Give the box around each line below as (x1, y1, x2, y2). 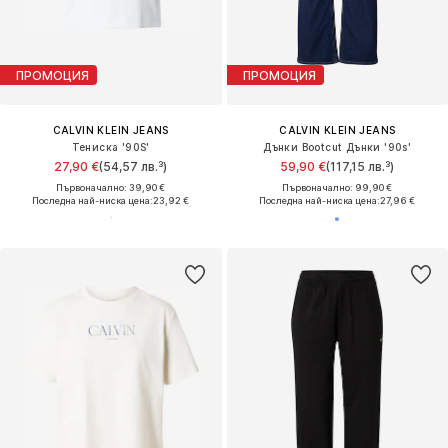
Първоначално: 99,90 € (282, 182, 393, 194)
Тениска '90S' (71, 141, 150, 154)
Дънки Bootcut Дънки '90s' (263, 141, 412, 154)
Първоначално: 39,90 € (56, 182, 166, 194)
